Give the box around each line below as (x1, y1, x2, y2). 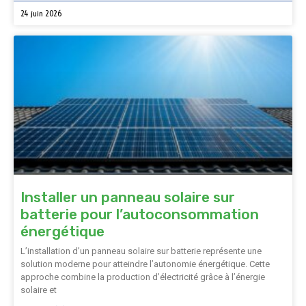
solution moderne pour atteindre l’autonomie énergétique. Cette (20, 259, 270, 269)
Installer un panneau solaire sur (20, 189, 235, 206)
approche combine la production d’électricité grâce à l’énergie (20, 272, 265, 282)
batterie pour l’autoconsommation (20, 206, 259, 223)
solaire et (20, 285, 57, 295)
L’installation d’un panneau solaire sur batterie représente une (20, 246, 262, 256)
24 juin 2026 (20, 8, 62, 18)
